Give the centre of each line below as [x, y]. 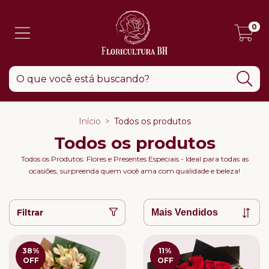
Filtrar [30, 212]
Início [89, 121]
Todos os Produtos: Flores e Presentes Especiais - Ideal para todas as [134, 159]
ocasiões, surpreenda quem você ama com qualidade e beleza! [134, 171]
